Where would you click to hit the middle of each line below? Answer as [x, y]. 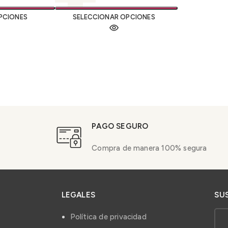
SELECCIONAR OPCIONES [114, 17]
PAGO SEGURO [120, 126]
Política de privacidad [108, 217]
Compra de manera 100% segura [149, 148]
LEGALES [78, 195]
